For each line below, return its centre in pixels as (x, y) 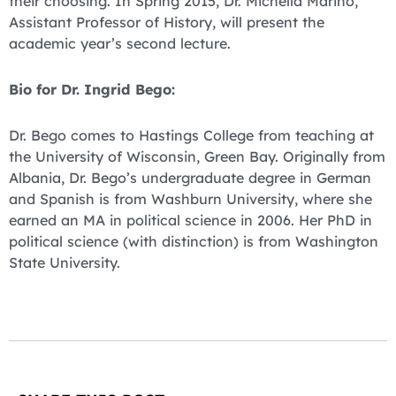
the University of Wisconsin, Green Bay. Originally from (197, 157)
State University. (65, 263)
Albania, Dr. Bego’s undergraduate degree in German (190, 178)
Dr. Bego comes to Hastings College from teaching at (191, 136)
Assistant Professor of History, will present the (167, 22)
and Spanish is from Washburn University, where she (190, 199)
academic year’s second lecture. (120, 43)
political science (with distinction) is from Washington (194, 242)
